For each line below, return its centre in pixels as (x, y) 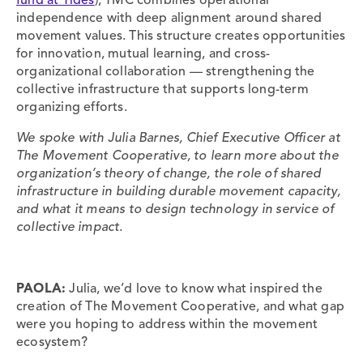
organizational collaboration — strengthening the (166, 72)
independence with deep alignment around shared (169, 18)
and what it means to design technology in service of (175, 209)
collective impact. (70, 227)
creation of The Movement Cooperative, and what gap (181, 307)
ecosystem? (52, 342)
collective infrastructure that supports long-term (162, 90)
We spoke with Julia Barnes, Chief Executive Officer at (178, 138)
